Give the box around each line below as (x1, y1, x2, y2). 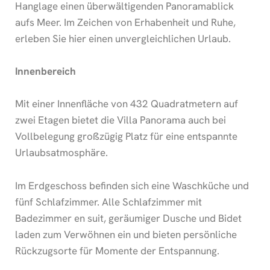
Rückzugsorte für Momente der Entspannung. (15, 243, 219, 257)
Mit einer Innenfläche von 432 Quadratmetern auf (15, 97, 238, 111)
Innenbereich (15, 64, 76, 78)
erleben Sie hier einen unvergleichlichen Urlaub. (15, 32, 231, 46)
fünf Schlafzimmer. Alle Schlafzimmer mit (15, 195, 202, 209)
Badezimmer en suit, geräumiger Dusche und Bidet (15, 211, 242, 225)
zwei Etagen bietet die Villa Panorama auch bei (15, 113, 226, 127)
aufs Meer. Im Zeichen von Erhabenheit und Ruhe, (15, 16, 236, 30)
